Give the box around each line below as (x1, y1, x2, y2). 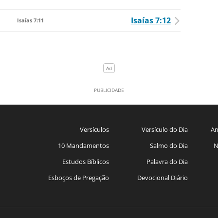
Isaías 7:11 (17, 17, 44, 24)
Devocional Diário (137, 173, 188, 182)
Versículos (79, 125, 109, 134)
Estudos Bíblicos (62, 157, 109, 166)
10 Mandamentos (57, 141, 109, 150)
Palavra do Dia (146, 157, 188, 166)
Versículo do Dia (141, 125, 188, 134)
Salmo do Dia (149, 141, 188, 150)
